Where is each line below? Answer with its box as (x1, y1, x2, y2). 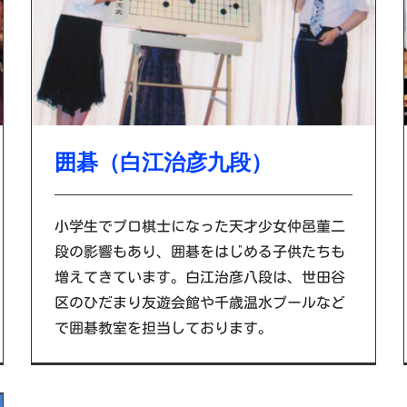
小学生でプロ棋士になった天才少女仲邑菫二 (54, 218, 345, 233)
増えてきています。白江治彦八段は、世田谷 (54, 269, 345, 284)
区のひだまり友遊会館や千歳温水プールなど (54, 294, 345, 310)
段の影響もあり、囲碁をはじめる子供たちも (54, 243, 345, 259)
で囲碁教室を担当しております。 (54, 320, 273, 335)
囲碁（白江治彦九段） (54, 149, 273, 174)
